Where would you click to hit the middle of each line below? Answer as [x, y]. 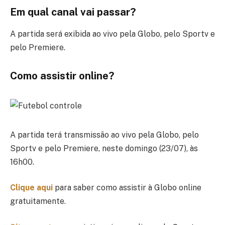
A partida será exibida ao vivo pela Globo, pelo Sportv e [113, 34]
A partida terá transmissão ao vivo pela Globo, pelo [104, 135]
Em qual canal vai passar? [73, 12]
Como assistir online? [62, 76]
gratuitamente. [38, 201]
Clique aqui [31, 188]
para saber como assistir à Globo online [127, 188]
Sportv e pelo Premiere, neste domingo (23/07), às [104, 148]
